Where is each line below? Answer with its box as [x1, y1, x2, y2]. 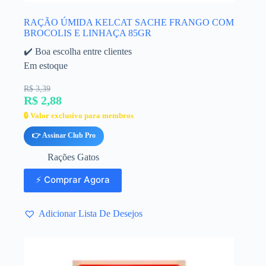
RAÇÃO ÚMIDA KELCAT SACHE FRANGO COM [24, 17, 234, 28]
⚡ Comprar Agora [36, 173, 110, 185]
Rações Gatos [47, 152, 99, 163]
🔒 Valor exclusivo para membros [24, 111, 134, 121]
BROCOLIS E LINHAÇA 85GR [24, 28, 151, 39]
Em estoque [24, 61, 68, 71]
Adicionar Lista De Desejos [39, 208, 142, 218]
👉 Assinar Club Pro [32, 131, 96, 140]
